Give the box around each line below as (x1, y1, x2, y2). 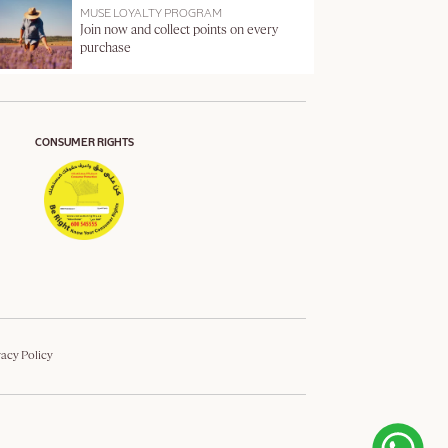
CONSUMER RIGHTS (34, 137, 134, 149)
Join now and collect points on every (80, 23, 279, 37)
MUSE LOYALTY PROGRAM (80, 7, 223, 20)
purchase (80, 41, 132, 55)
